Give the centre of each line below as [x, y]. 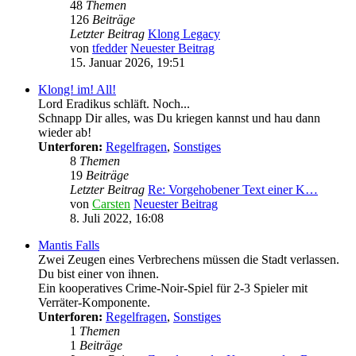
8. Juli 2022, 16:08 [117, 219]
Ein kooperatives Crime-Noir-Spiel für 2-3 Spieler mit [173, 288]
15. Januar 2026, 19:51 [128, 63]
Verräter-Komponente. [94, 303]
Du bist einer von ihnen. [99, 274]
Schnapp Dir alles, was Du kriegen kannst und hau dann [179, 118]
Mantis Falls [69, 246]
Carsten [111, 204]
